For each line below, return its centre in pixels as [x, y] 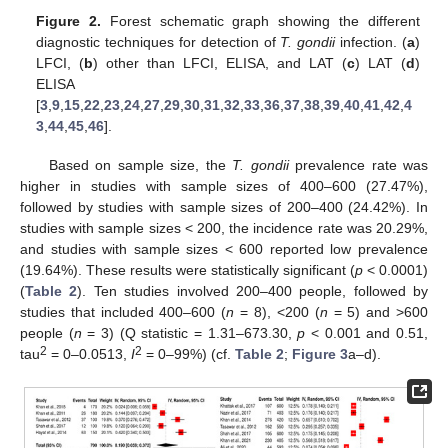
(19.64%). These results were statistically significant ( [187, 269]
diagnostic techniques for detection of [158, 42]
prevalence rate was [358, 164]
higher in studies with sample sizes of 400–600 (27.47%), [224, 185]
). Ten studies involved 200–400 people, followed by [252, 290]
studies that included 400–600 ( [123, 311]
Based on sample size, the [140, 164]
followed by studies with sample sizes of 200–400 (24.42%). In [224, 206]
